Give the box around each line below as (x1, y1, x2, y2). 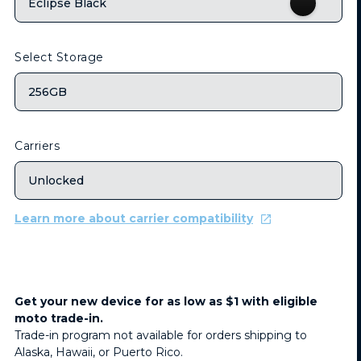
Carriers (15, 139, 60, 154)
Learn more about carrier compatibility (15, 211, 253, 226)
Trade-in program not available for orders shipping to (15, 328, 307, 343)
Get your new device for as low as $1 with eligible (15, 294, 317, 309)
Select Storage (15, 50, 104, 65)
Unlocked (28, 172, 84, 188)
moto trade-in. (15, 311, 103, 326)
